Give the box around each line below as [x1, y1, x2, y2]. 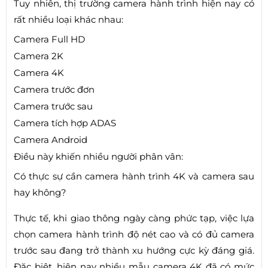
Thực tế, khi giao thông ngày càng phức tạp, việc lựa [14, 212, 254, 224]
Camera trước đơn [14, 84, 95, 95]
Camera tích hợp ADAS [14, 117, 116, 129]
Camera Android [14, 134, 87, 145]
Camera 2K [14, 50, 63, 62]
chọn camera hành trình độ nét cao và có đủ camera [14, 229, 254, 240]
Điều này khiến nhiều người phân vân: [14, 151, 183, 162]
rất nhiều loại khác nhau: [14, 14, 123, 25]
